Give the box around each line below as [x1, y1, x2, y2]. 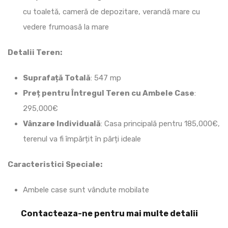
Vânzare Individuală [23, 119, 101, 128]
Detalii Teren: [8, 47, 62, 57]
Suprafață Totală [23, 73, 91, 82]
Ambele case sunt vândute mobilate [23, 185, 149, 194]
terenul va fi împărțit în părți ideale [23, 134, 141, 144]
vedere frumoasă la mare [23, 22, 109, 32]
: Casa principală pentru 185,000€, [101, 119, 220, 128]
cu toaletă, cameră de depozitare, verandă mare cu [23, 7, 200, 16]
